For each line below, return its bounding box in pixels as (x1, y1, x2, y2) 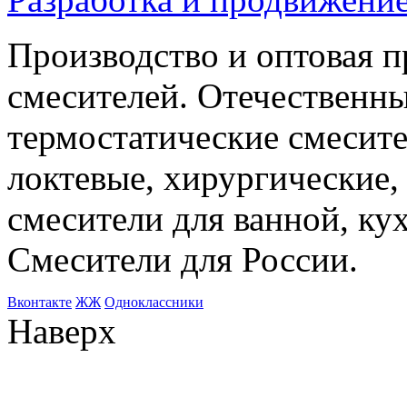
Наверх (7, 311, 116, 351)
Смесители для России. (7, 239, 358, 279)
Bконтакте (7, 293, 72, 310)
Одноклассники (104, 293, 203, 310)
